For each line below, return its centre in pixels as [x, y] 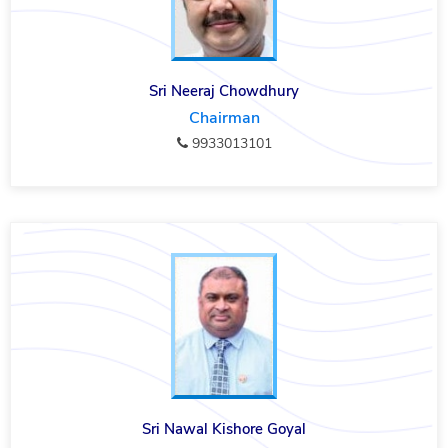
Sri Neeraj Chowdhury [224, 91]
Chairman [224, 118]
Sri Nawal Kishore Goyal [224, 428]
